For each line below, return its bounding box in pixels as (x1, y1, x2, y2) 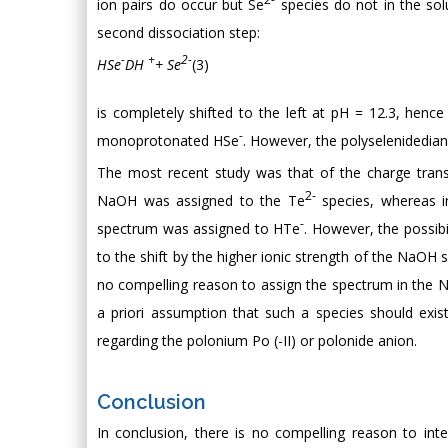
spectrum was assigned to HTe (97, 219, 301, 238)
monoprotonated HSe (97, 131, 239, 150)
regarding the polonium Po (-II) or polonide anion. (97, 331, 417, 350)
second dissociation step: (97, 23, 260, 42)
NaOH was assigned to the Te (97, 191, 305, 210)
